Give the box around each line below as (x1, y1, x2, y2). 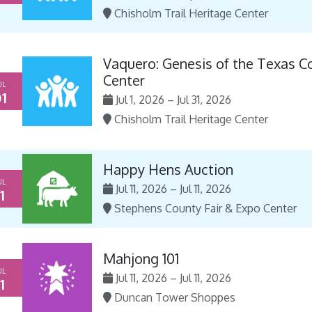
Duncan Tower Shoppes (114, 290, 235, 304)
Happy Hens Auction (103, 160, 233, 178)
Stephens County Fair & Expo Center (114, 201, 297, 215)
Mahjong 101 (103, 249, 179, 267)
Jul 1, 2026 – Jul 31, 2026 (116, 93, 231, 107)
